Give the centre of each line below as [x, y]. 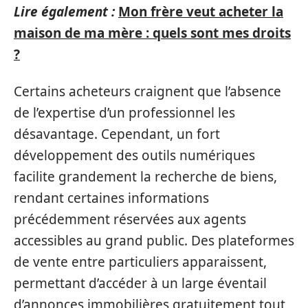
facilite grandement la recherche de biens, [145, 176]
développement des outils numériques [134, 155]
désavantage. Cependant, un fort [117, 134]
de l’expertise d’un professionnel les [124, 112]
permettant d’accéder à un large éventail [140, 283]
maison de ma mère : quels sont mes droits [152, 33]
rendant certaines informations [111, 198]
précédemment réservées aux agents [130, 219]
